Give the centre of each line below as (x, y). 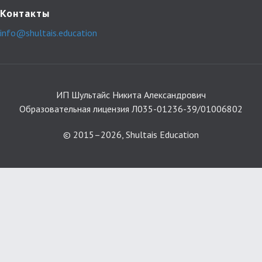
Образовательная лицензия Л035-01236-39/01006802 (131, 109)
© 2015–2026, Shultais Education (131, 135)
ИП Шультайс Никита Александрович (131, 95)
